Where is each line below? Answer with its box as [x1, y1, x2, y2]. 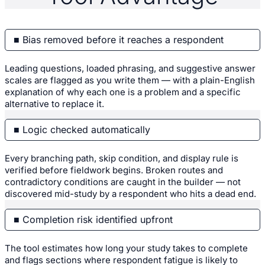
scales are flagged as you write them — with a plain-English [5, 74, 255, 86]
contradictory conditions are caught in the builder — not [5, 176, 241, 188]
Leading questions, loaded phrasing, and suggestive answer [5, 62, 256, 74]
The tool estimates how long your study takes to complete [5, 242, 248, 254]
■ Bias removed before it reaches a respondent [14, 33, 224, 46]
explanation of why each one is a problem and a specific [5, 86, 241, 98]
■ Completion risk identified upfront [14, 213, 173, 225]
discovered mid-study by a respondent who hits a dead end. [5, 188, 256, 199]
